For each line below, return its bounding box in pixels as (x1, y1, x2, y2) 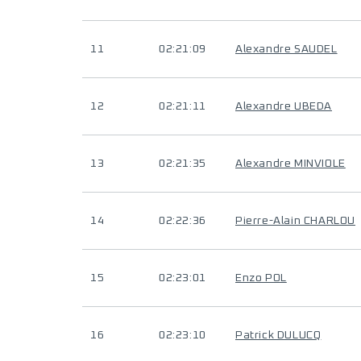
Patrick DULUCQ (235, 330, 322, 341)
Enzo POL (235, 272, 287, 284)
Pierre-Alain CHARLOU (235, 215, 355, 226)
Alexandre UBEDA (235, 101, 332, 112)
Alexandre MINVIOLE (235, 158, 346, 169)
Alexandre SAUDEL (235, 44, 338, 55)
